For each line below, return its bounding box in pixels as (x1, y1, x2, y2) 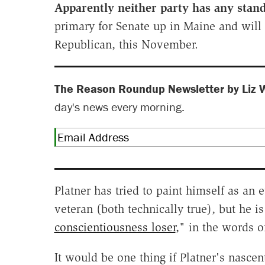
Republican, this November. (54, 37, 198, 51)
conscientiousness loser (54, 219, 176, 234)
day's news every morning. (54, 99, 185, 114)
